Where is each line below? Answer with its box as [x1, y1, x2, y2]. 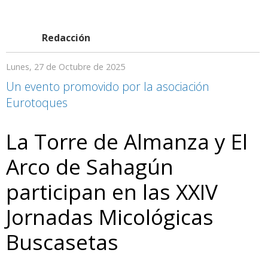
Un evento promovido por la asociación [6, 78, 209, 95]
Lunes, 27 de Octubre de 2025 [6, 60, 125, 72]
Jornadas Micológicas [6, 202, 214, 231]
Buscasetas [6, 227, 118, 256]
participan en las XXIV [6, 176, 218, 206]
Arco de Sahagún [6, 151, 173, 181]
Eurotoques [6, 94, 68, 111]
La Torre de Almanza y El [6, 126, 248, 156]
